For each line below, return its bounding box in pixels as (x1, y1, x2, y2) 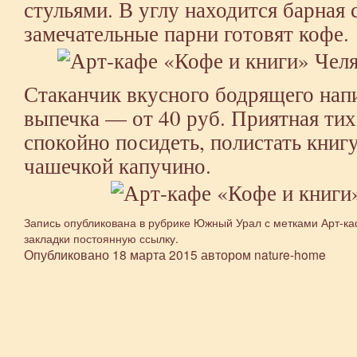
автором (201, 245, 251, 263)
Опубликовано (24, 245, 109, 263)
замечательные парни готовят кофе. (24, 18, 349, 48)
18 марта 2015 (112, 245, 198, 263)
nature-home (254, 245, 326, 263)
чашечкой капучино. (24, 151, 211, 180)
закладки (24, 229, 73, 246)
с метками (261, 214, 321, 230)
